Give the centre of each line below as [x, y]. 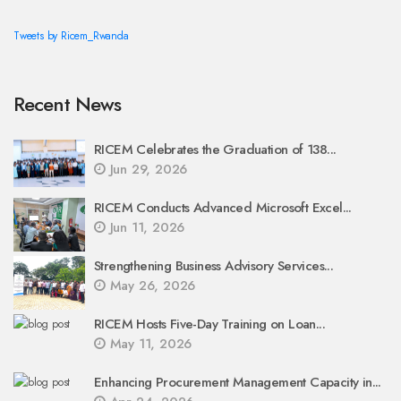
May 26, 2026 [150, 286]
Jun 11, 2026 [145, 227]
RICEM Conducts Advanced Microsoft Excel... [223, 208]
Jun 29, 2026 [146, 169]
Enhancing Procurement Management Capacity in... [238, 382]
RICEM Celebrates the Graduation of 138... [215, 149]
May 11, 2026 [149, 344]
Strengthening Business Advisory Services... [214, 266]
